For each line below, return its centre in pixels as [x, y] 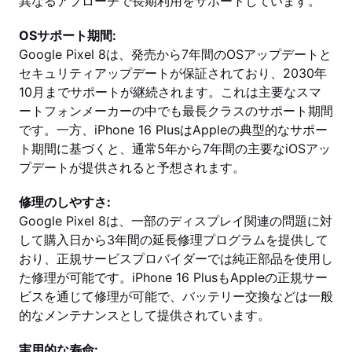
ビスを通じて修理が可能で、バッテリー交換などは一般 [176, 296]
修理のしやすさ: [65, 202]
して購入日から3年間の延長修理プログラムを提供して [174, 240]
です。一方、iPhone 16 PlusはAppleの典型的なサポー [173, 130]
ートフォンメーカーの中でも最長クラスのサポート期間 [176, 111]
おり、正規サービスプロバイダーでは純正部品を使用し [176, 258]
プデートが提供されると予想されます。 [132, 167]
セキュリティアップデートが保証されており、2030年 [173, 73]
